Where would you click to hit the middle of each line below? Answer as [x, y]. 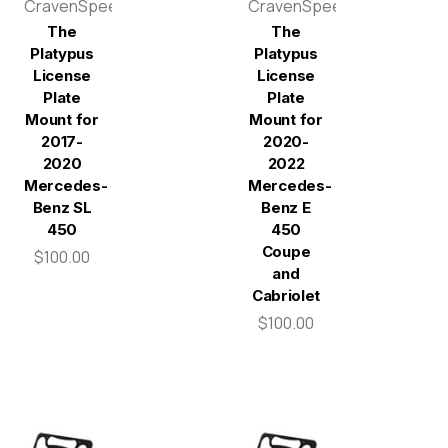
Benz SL [62, 207]
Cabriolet [286, 295]
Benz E [286, 207]
